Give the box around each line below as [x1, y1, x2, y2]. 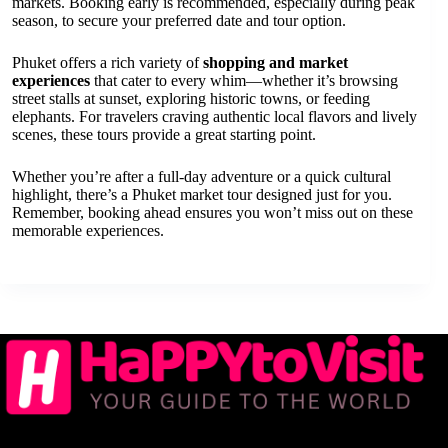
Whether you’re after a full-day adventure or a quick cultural [12, 167, 391, 185]
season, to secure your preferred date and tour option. [12, 11, 346, 29]
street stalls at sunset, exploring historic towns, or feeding [12, 89, 370, 107]
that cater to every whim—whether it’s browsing [90, 71, 398, 89]
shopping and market [203, 53, 348, 71]
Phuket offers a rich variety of [12, 53, 203, 71]
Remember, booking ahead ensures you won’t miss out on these [12, 203, 413, 221]
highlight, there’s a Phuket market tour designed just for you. [12, 185, 392, 203]
